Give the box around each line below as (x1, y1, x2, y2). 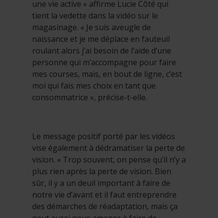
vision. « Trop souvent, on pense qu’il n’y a (32, 154, 186, 165)
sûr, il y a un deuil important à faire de (32, 178, 170, 189)
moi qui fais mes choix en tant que (32, 80, 156, 91)
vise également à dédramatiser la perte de (32, 143, 185, 154)
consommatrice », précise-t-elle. (32, 92, 147, 103)
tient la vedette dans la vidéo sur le (32, 10, 158, 21)
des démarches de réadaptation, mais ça (32, 201, 178, 212)
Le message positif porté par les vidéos (32, 131, 175, 142)
